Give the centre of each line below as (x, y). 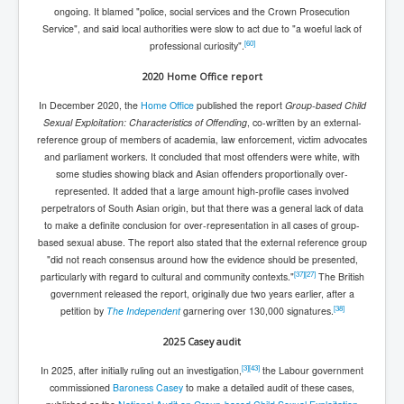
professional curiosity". (197, 45)
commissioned (81, 387)
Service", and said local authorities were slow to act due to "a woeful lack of (202, 28)
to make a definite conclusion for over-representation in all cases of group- (202, 225)
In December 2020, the (89, 105)
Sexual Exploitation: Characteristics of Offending (145, 122)
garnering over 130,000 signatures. (257, 310)
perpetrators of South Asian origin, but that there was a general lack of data (202, 207)
